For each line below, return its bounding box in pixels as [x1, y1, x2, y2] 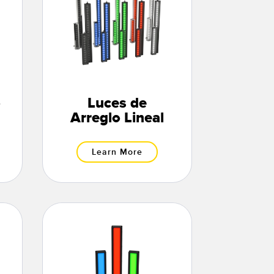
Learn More [91, 147, 143, 158]
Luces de [87, 94, 147, 113]
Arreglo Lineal [70, 109, 164, 128]
